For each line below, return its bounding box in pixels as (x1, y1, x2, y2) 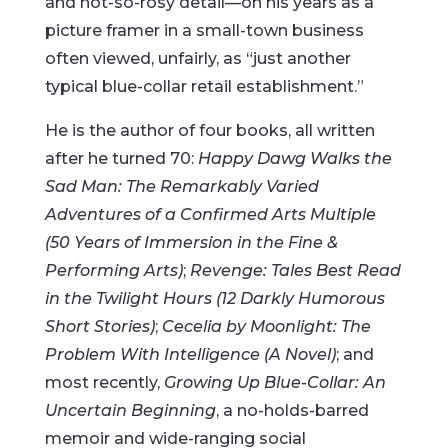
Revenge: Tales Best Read (189, 261, 401, 280)
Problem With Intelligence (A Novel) (44, 345, 336, 364)
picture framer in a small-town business (44, 21, 364, 40)
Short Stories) (44, 317, 155, 336)
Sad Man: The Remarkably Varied (44, 177, 319, 196)
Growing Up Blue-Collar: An (163, 373, 386, 392)
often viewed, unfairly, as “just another (44, 49, 351, 68)
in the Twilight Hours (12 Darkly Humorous (44, 289, 385, 308)
